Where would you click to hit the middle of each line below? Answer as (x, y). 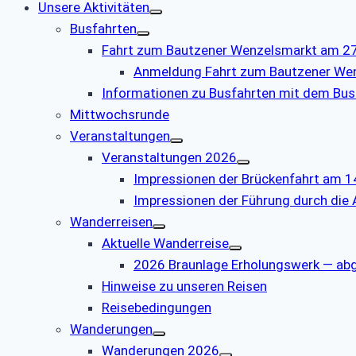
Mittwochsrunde (120, 115)
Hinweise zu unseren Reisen (184, 286)
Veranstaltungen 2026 (169, 158)
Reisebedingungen (157, 308)
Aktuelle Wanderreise (165, 244)
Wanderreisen (111, 222)
